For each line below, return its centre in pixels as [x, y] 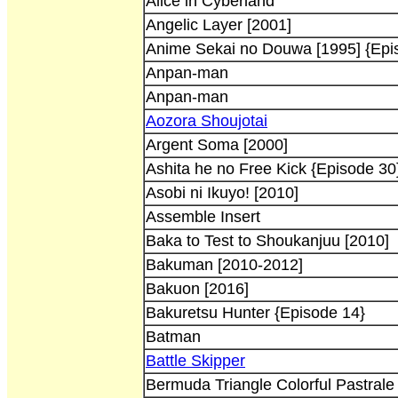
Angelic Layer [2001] [219, 24]
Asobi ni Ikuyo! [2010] [222, 192]
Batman [173, 336]
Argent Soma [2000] [217, 144]
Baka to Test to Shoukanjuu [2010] [267, 240]
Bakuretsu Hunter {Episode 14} [255, 312]
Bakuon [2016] [197, 288]
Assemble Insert [203, 216]
